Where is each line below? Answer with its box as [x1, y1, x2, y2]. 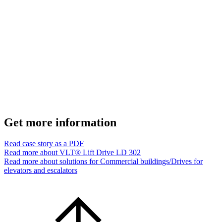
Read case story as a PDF [4, 139, 84, 148]
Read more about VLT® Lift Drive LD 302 [4, 148, 141, 157]
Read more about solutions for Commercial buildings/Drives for [4, 157, 203, 166]
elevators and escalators [4, 166, 77, 174]
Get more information [4, 115, 116, 129]
